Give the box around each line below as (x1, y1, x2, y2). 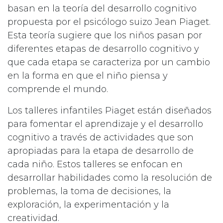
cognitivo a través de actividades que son (7, 132, 194, 143)
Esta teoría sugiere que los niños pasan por (7, 30, 202, 41)
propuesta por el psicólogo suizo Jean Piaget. (7, 16, 211, 28)
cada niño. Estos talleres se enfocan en (7, 159, 183, 170)
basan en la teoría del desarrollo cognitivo (7, 3, 197, 14)
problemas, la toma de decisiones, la (7, 186, 171, 197)
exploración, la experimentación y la (7, 199, 169, 211)
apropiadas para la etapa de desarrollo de (7, 145, 194, 157)
